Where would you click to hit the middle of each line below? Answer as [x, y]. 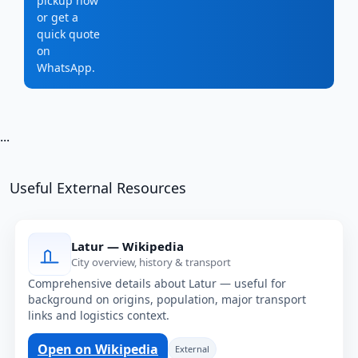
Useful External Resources [98, 187]
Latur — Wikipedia [127, 247]
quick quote [68, 34]
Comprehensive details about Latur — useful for [157, 283]
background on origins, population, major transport [167, 299]
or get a [58, 17]
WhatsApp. [66, 67]
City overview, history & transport [151, 263]
